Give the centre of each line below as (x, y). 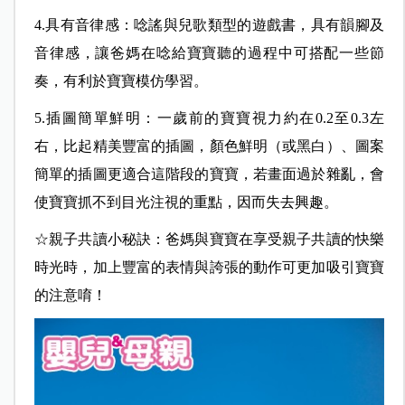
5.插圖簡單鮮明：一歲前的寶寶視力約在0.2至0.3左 (209, 118)
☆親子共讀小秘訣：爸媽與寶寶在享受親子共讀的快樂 (209, 240)
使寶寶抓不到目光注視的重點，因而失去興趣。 (186, 202)
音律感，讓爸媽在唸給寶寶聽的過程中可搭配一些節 (209, 53)
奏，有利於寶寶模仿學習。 (121, 81)
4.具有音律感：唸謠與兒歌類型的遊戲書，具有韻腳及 (209, 25)
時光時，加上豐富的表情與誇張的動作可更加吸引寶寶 (209, 268)
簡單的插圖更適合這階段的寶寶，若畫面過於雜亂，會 (209, 174)
